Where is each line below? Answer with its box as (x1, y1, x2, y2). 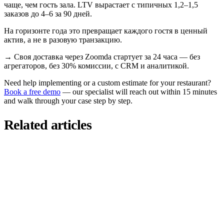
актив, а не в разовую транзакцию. (4, 35, 122, 44)
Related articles (4, 117, 92, 133)
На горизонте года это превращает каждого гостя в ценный (4, 26, 207, 35)
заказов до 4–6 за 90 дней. (4, 9, 92, 18)
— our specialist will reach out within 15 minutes (60, 87, 217, 96)
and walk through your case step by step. (4, 96, 132, 105)
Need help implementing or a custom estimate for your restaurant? (4, 78, 211, 87)
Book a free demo (4, 87, 60, 96)
